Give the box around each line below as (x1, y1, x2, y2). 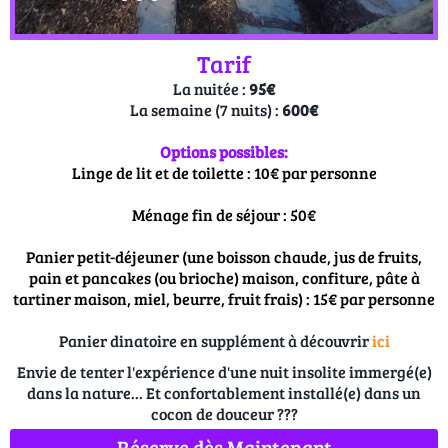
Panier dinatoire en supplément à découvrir (58, 330, 372, 352)
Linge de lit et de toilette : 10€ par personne (71, 162, 377, 184)
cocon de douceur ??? (150, 403, 298, 425)
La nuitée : (173, 78, 246, 100)
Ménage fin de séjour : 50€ (132, 204, 316, 226)
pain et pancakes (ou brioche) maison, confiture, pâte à (28, 267, 420, 289)
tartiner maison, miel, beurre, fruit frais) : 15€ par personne (13, 288, 435, 310)
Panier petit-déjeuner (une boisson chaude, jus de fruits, (26, 246, 422, 268)
